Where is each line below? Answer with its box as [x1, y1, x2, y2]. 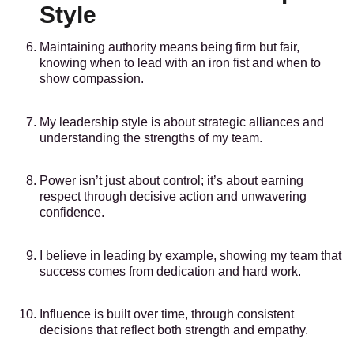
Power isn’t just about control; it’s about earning [40, 174, 303, 188]
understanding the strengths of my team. [40, 130, 262, 145]
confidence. [40, 205, 104, 220]
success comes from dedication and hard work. [40, 264, 301, 278]
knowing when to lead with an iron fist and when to [40, 56, 321, 70]
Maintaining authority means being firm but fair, [40, 40, 299, 55]
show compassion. [40, 72, 144, 86]
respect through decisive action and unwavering [40, 190, 307, 204]
